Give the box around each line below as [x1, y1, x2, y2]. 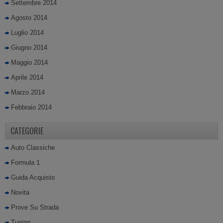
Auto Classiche [11, 144, 55, 151]
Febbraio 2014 [11, 104, 52, 111]
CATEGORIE [10, 125, 43, 137]
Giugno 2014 [11, 44, 47, 51]
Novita [11, 189, 29, 196]
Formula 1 [11, 159, 40, 166]
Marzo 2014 [11, 89, 45, 96]
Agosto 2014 [11, 14, 47, 21]
